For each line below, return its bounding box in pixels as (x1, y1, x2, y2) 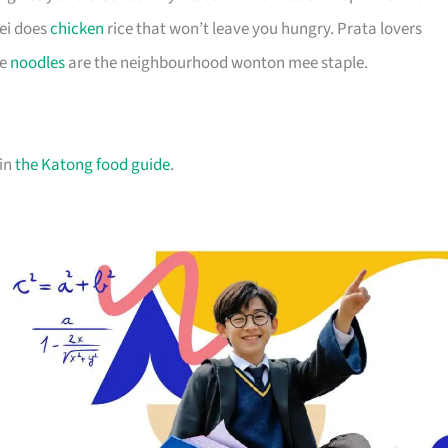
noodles (10, 51, 65, 76)
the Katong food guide (15, 153, 170, 178)
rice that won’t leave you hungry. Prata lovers (104, 17, 422, 42)
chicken (50, 17, 104, 42)
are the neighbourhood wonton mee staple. (65, 51, 368, 76)
